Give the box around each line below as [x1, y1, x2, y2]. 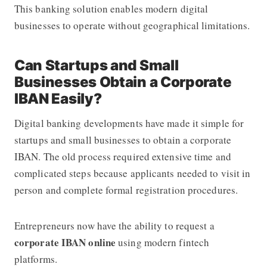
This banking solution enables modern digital [14, 1, 209, 15]
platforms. [14, 252, 61, 266]
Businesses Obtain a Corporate [14, 73, 232, 91]
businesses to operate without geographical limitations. [14, 18, 250, 32]
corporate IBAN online [14, 234, 116, 250]
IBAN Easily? [14, 89, 102, 107]
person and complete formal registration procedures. [14, 182, 238, 197]
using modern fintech [116, 235, 210, 249]
